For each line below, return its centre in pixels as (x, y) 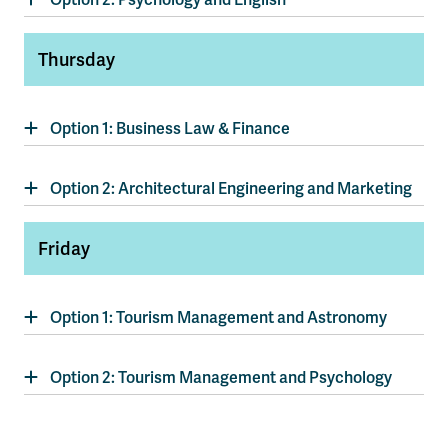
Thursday (76, 59)
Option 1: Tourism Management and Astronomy (218, 317)
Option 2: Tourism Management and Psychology (221, 377)
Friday (64, 248)
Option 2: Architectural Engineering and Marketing (231, 188)
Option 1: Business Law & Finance (170, 128)
